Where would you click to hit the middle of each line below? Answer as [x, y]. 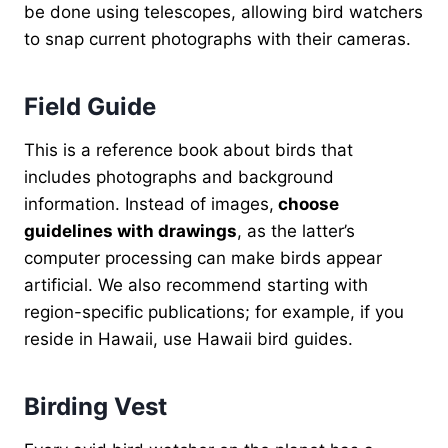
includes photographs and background [179, 176]
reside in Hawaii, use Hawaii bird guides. [188, 338]
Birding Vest [98, 406]
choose [306, 203]
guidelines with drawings [130, 230]
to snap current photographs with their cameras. [217, 38]
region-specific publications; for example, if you [214, 311]
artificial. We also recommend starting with [196, 284]
